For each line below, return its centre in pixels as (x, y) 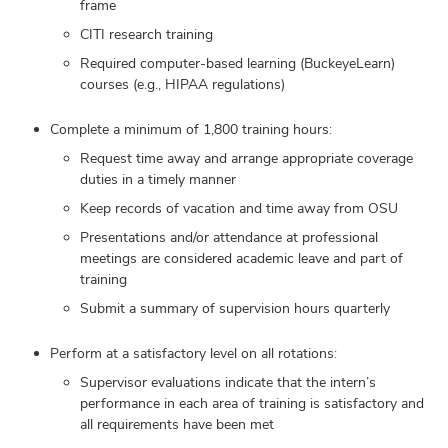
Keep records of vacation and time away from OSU (239, 207)
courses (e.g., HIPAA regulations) (182, 83)
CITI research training (146, 33)
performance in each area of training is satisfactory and (252, 402)
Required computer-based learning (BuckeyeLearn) (237, 62)
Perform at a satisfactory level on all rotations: (193, 352)
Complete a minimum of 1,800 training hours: (191, 128)
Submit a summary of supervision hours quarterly (235, 307)
